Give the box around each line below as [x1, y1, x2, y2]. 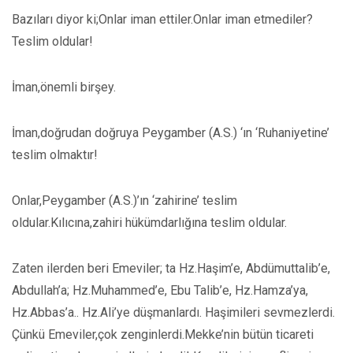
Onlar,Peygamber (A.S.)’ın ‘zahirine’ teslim [12, 193, 237, 208]
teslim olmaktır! [12, 147, 98, 162]
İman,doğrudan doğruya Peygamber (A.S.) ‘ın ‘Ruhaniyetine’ [12, 125, 329, 140]
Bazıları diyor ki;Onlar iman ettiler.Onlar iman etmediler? [12, 12, 313, 27]
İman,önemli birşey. [12, 80, 116, 95]
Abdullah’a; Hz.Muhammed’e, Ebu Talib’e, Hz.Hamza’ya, [12, 283, 308, 298]
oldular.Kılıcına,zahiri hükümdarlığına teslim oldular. [12, 215, 287, 230]
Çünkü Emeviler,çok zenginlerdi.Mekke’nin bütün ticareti [12, 327, 314, 342]
